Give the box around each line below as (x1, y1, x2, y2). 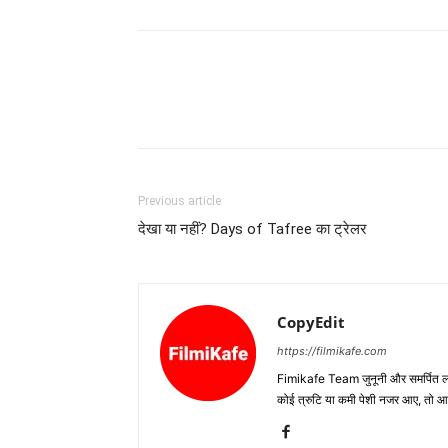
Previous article (138, 194, 221, 209)
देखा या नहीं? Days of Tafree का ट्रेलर (138, 220, 367, 239)
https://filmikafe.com (277, 344, 387, 359)
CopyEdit (277, 312, 345, 333)
